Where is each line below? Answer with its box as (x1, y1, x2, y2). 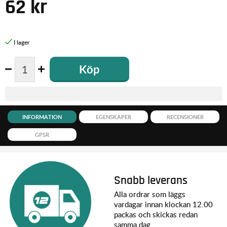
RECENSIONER (166, 112, 204, 121)
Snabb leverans (114, 175, 187, 187)
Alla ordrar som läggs (114, 189, 185, 200)
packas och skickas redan (114, 209, 198, 220)
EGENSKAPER (96, 112, 132, 121)
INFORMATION (22, 112, 62, 121)
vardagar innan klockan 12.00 (114, 199, 213, 210)
